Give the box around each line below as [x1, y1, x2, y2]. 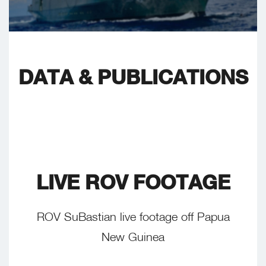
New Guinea [102, 229, 164, 243]
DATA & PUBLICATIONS [18, 64, 248, 89]
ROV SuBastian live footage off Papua [36, 209, 230, 223]
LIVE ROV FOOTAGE [36, 169, 230, 194]
